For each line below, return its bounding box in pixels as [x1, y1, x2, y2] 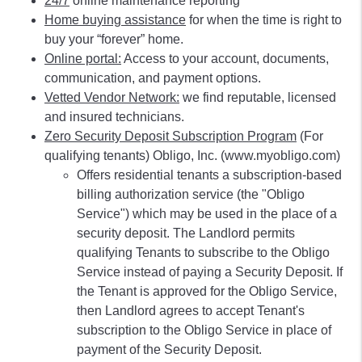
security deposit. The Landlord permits [77, 226, 295, 240]
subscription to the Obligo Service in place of [77, 323, 331, 337]
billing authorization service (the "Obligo [77, 187, 305, 201]
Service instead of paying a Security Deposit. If [77, 265, 343, 279]
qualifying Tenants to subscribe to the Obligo [77, 246, 330, 259]
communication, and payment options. [44, 71, 261, 85]
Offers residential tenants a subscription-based [77, 168, 342, 182]
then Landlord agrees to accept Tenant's [77, 304, 305, 318]
